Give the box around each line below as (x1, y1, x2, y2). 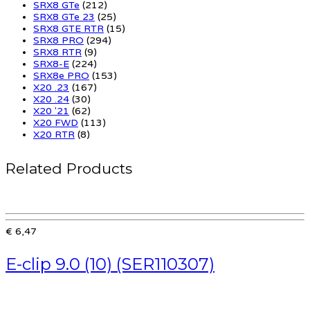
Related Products (6, 159, 132, 177)
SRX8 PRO (33, 34, 84, 46)
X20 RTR (33, 128, 75, 140)
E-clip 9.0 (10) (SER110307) (6, 253, 215, 274)
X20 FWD (33, 116, 78, 129)
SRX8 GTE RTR (33, 22, 104, 35)
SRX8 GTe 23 (33, 10, 95, 23)
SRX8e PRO (33, 69, 89, 82)
